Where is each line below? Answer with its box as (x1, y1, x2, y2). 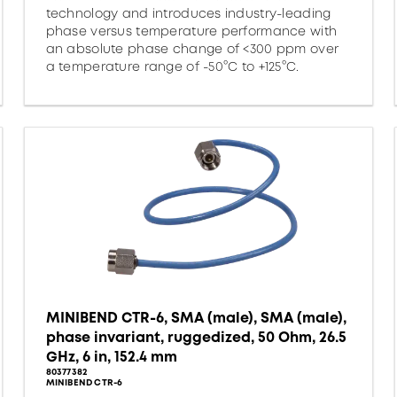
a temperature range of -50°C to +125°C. (45, 58, 300, 75)
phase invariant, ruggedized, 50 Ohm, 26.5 (45, 327, 346, 347)
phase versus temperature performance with (45, 22, 338, 40)
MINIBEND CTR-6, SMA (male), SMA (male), (45, 307, 346, 328)
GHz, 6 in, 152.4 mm (45, 346, 177, 367)
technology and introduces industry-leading (45, 4, 331, 22)
